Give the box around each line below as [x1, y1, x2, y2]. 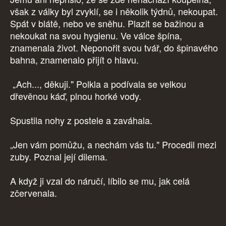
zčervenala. [10, 186, 60, 200]
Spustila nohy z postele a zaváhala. [10, 114, 155, 127]
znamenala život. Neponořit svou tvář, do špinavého [10, 41, 218, 54]
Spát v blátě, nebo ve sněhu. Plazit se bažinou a [10, 17, 204, 30]
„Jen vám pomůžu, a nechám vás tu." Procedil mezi [10, 138, 216, 151]
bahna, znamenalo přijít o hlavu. [10, 53, 139, 67]
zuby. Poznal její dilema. [10, 150, 107, 163]
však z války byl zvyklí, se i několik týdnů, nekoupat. [10, 5, 218, 18]
